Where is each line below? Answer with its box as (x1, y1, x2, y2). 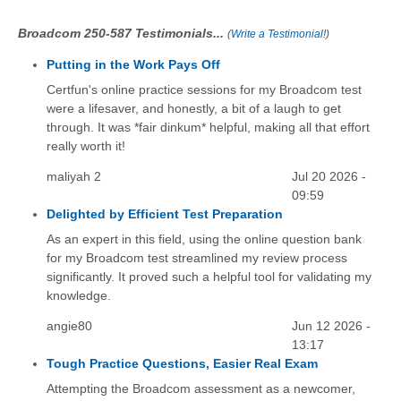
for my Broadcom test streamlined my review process (46, 251, 347, 266)
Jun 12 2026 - (292, 319, 371, 334)
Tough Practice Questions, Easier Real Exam (46, 356, 318, 371)
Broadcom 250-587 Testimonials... (18, 25, 227, 40)
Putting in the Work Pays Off (46, 56, 220, 72)
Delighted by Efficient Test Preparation (46, 206, 283, 221)
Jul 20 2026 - (292, 168, 367, 183)
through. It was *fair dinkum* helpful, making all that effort (46, 120, 370, 134)
